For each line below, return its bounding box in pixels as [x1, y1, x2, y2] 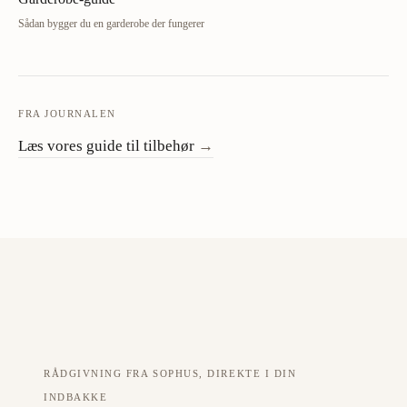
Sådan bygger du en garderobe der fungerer [18, 17, 204, 30]
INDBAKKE [44, 392, 108, 402]
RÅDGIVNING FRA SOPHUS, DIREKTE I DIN [44, 368, 297, 379]
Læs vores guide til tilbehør [18, 137, 194, 154]
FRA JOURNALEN [18, 108, 117, 119]
